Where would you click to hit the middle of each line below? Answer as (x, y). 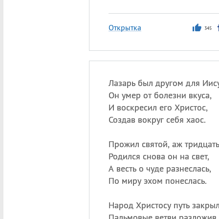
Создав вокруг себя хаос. (157, 120)
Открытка (125, 27)
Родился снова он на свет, (159, 156)
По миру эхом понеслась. (157, 181)
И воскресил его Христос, (158, 107)
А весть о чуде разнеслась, (160, 168)
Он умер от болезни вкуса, (160, 95)
